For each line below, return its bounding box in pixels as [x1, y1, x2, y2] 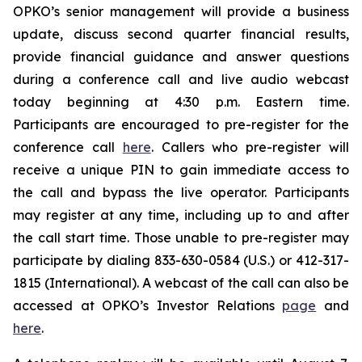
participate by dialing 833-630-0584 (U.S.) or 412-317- [13, 252, 349, 269]
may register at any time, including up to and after [13, 207, 349, 224]
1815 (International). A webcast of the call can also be [13, 275, 349, 292]
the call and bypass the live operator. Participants [13, 184, 349, 201]
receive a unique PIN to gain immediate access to [13, 162, 349, 179]
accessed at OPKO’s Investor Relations [13, 297, 283, 314]
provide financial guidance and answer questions [13, 48, 349, 65]
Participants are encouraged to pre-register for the [13, 116, 349, 133]
